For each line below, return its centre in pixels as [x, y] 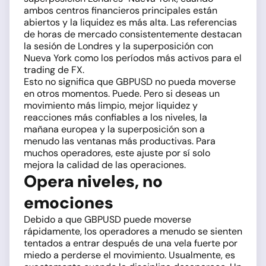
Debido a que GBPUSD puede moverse [107, 220]
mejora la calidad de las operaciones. [105, 165]
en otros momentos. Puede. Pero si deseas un [122, 94]
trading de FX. [54, 70]
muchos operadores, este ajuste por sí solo [117, 153]
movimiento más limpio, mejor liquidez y [111, 106]
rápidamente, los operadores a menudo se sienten [133, 232]
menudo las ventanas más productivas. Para [120, 141]
